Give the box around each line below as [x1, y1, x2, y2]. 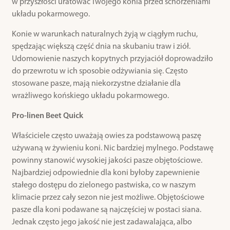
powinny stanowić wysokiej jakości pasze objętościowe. [11, 157, 202, 165]
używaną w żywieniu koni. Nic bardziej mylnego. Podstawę [11, 144, 214, 153]
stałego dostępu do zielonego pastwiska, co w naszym [11, 181, 196, 190]
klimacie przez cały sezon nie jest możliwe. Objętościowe [11, 194, 204, 202]
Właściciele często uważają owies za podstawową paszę [11, 132, 201, 141]
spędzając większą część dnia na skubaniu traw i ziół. [11, 43, 190, 51]
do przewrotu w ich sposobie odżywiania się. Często [11, 67, 188, 76]
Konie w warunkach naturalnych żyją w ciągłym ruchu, [11, 30, 198, 39]
